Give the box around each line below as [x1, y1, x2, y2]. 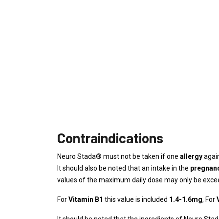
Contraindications [57, 130, 163, 146]
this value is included [103, 196, 169, 203]
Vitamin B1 [68, 196, 103, 203]
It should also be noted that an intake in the [57, 164, 190, 172]
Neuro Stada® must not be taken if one [57, 153, 180, 160]
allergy [180, 153, 202, 160]
